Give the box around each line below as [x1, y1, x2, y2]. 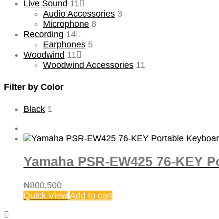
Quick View [23, 191, 67, 201]
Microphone [43, 19, 89, 29]
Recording [23, 29, 64, 39]
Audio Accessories [43, 8, 115, 19]
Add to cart [70, 191, 112, 201]
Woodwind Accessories [43, 60, 133, 70]
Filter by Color [4, 82, 64, 92]
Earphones [43, 39, 86, 49]
